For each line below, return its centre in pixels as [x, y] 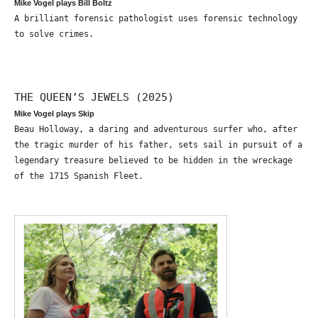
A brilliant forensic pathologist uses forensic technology [156, 19]
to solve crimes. [54, 34]
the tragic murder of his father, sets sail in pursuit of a [158, 145]
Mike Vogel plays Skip [54, 114]
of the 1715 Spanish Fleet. [79, 176]
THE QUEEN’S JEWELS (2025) [94, 97]
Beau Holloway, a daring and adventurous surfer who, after [156, 130]
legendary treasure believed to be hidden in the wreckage [153, 161]
